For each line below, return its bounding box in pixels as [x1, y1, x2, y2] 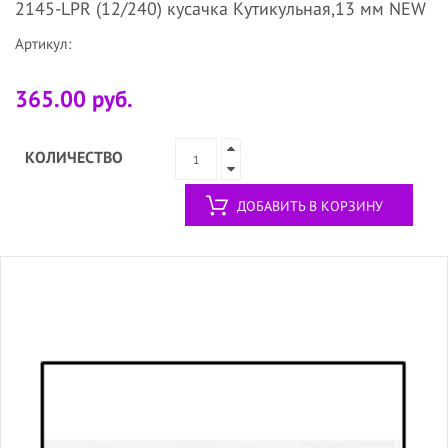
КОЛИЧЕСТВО [25, 147, 123, 168]
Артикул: [15, 34, 71, 54]
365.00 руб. [15, 84, 133, 114]
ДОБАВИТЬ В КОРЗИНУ [237, 197, 383, 216]
